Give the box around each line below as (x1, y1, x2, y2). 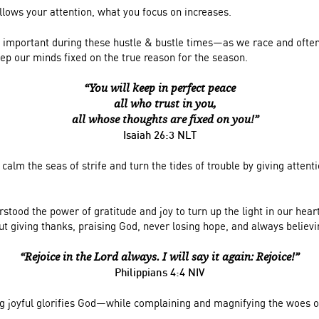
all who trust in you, (114, 98, 216, 110)
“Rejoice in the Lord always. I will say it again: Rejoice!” (19, 251, 300, 263)
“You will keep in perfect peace (83, 82, 236, 95)
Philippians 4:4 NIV (115, 266, 204, 278)
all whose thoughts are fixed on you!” (71, 113, 259, 126)
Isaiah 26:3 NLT (122, 128, 197, 141)
